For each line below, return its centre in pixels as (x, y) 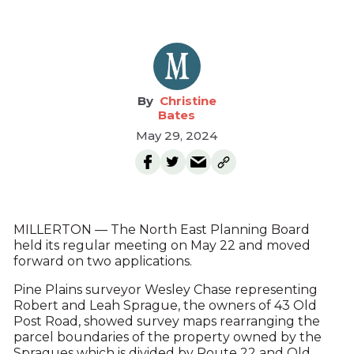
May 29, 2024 (177, 136)
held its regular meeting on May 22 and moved (162, 245)
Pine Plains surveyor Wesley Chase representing (165, 290)
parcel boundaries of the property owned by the (167, 337)
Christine (188, 101)
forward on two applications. (102, 261)
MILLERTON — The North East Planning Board (161, 230)
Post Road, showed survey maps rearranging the (166, 321)
